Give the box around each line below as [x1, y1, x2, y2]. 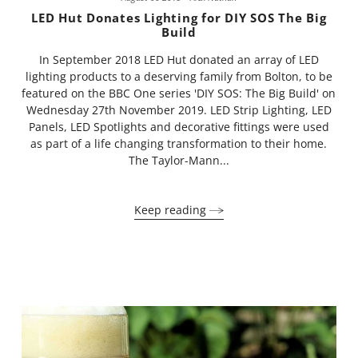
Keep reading [134, 202, 207, 218]
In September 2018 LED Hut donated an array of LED [38, 51, 319, 67]
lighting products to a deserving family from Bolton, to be [25, 68, 332, 84]
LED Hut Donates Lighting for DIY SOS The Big [31, 9, 327, 26]
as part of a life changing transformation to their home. [30, 135, 328, 151]
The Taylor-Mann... [128, 152, 229, 168]
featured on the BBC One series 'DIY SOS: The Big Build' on [22, 85, 336, 101]
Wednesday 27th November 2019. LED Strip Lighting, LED [26, 101, 332, 117]
